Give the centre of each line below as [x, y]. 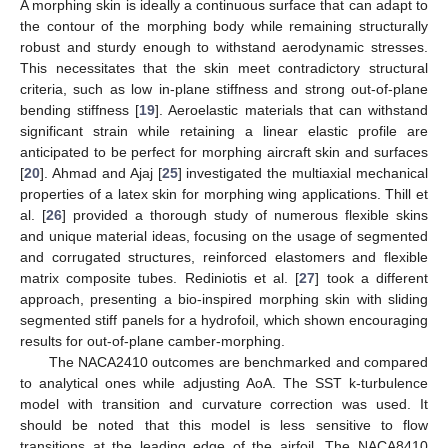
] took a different [372, 277]
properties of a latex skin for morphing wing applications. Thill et [224, 193]
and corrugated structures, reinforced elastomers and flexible [224, 256]
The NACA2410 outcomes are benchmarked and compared [238, 361]
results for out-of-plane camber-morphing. [152, 340]
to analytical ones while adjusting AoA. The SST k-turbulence [224, 382]
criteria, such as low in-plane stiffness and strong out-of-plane [224, 88]
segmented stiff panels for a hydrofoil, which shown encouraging [224, 319]
